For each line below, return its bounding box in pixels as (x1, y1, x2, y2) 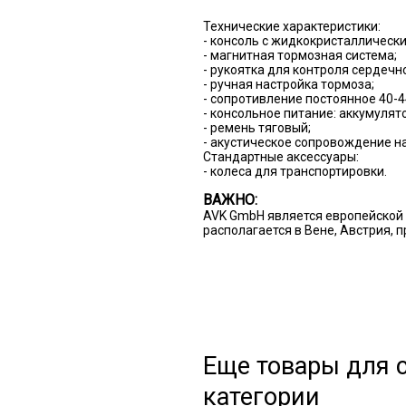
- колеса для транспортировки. (202, 164, 387, 179)
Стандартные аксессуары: (202, 150, 359, 165)
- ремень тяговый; (202, 121, 311, 136)
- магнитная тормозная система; (202, 48, 397, 63)
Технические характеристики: (202, 19, 381, 34)
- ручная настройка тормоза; (202, 77, 374, 92)
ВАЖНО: (202, 191, 257, 209)
